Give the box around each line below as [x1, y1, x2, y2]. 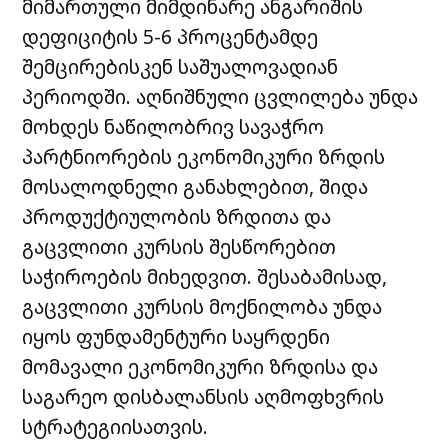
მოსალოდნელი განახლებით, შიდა [22, 172, 369, 200]
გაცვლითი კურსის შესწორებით [22, 232, 337, 260]
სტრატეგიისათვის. [22, 412, 209, 440]
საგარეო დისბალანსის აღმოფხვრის [22, 382, 390, 410]
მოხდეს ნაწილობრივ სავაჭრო [22, 112, 325, 140]
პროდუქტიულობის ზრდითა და [22, 202, 332, 230]
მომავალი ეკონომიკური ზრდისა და [22, 352, 379, 380]
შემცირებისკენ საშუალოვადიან [22, 52, 339, 80]
